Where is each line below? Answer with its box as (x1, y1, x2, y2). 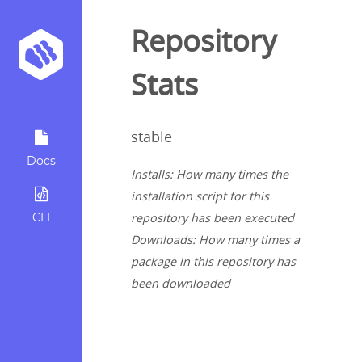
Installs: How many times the (131, 166, 288, 183)
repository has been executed (131, 210, 294, 226)
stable (131, 127, 172, 147)
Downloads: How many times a (131, 232, 300, 248)
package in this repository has (131, 254, 296, 270)
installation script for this (131, 188, 269, 204)
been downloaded (131, 276, 230, 292)
